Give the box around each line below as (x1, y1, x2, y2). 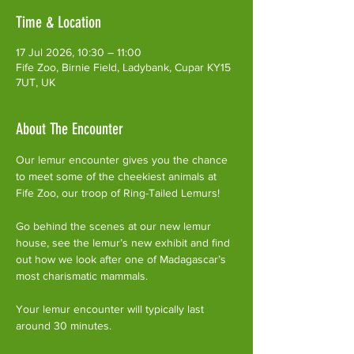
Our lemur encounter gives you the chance (16, 153, 231, 166)
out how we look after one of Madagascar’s (16, 252, 229, 265)
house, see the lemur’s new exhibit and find (16, 235, 233, 249)
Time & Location (16, 12, 101, 32)
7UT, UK (16, 75, 55, 88)
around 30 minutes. (16, 318, 115, 332)
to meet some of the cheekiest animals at (16, 169, 220, 183)
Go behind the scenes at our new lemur (16, 219, 214, 232)
